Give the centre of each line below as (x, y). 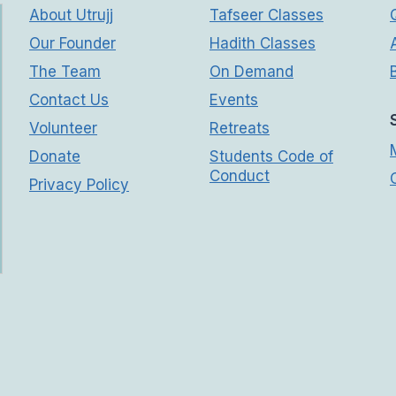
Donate (55, 156)
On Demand (251, 71)
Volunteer (63, 128)
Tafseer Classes (267, 15)
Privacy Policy (79, 184)
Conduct (240, 175)
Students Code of (271, 156)
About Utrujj (71, 15)
